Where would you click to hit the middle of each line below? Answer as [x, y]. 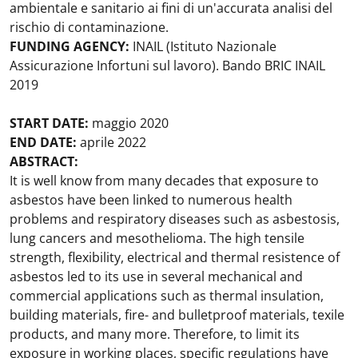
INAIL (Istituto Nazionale [203, 46]
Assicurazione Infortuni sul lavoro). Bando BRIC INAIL [167, 66]
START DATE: [49, 123]
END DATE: [43, 142]
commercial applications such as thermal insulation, [167, 296]
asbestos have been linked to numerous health [151, 200]
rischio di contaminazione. [89, 27]
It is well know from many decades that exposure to [164, 181]
